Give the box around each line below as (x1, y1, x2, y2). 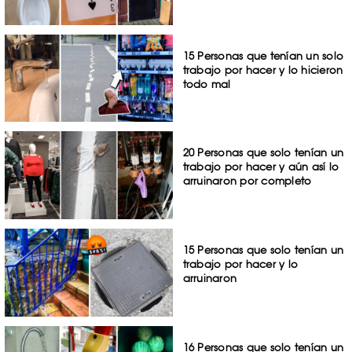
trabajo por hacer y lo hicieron (182, 63, 343, 76)
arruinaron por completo (182, 174, 312, 188)
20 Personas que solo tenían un (182, 146, 344, 159)
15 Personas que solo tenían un (182, 244, 344, 257)
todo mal (182, 77, 231, 90)
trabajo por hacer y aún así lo (182, 160, 339, 174)
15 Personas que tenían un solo (182, 49, 344, 62)
